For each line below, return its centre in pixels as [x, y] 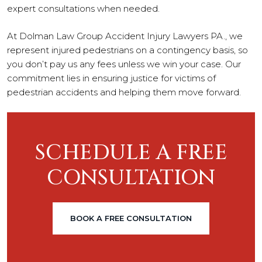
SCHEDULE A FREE [131, 153]
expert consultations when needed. [83, 8]
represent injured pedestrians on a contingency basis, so [127, 50]
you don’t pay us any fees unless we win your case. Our [124, 64]
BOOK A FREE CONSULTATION [131, 218]
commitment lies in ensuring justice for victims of [111, 78]
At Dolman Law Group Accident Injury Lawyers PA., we [125, 36]
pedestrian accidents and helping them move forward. [124, 92]
